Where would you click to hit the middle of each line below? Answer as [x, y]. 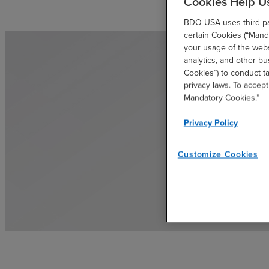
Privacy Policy [210, 123]
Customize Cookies [218, 154]
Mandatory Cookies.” [221, 98]
